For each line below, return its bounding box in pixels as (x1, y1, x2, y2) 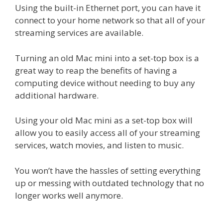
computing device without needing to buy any (15, 77, 195, 89)
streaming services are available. (15, 27, 143, 39)
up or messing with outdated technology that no (15, 177, 204, 189)
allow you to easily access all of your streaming (15, 127, 200, 139)
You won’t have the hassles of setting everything (15, 164, 201, 176)
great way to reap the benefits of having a (15, 64, 177, 76)
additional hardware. (15, 89, 99, 101)
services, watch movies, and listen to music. (15, 139, 184, 151)
